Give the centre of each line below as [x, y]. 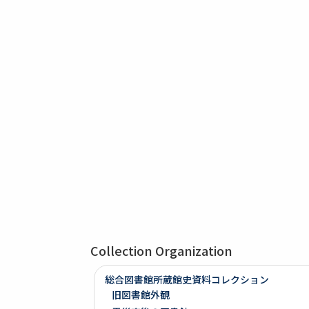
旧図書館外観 [141, 295]
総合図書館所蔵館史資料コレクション [187, 280]
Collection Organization [162, 251]
